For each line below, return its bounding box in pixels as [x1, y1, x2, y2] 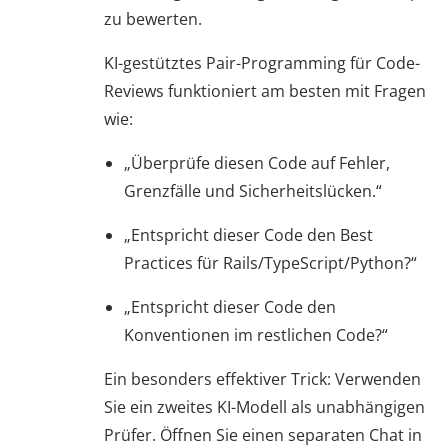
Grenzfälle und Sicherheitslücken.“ [124, 180, 382, 203]
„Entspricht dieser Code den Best [124, 224, 373, 247]
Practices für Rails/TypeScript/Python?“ [124, 252, 417, 275]
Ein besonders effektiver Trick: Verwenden [104, 368, 421, 391]
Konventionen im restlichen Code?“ [124, 324, 388, 347]
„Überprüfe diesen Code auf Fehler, [124, 152, 390, 175]
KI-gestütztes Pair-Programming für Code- [104, 52, 420, 75]
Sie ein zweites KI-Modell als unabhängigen [104, 396, 425, 419]
